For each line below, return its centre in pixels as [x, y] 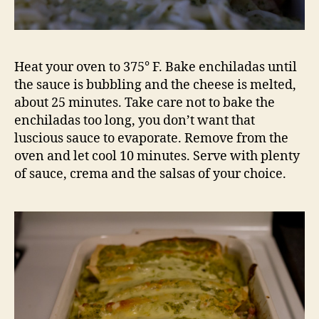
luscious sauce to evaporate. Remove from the [151, 138]
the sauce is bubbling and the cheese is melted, [155, 85]
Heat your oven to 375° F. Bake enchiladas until [156, 67]
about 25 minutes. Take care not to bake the [145, 103]
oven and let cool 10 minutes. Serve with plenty [157, 156]
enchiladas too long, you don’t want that [135, 121]
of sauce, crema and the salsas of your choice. [150, 174]
